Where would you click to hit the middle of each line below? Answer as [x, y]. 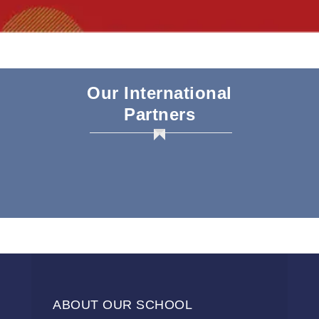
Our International [159, 93]
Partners [159, 114]
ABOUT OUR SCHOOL [122, 305]
